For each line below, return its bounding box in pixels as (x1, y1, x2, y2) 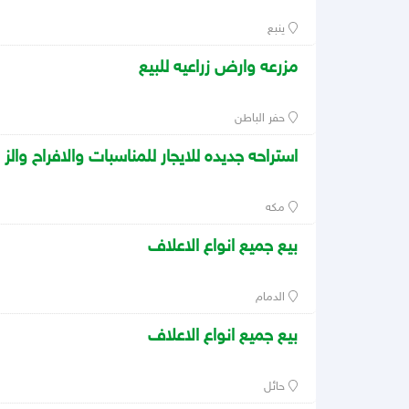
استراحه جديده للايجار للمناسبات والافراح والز (5, 147, 298, 169)
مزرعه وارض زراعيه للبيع (139, 58, 298, 79)
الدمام (256, 290, 289, 306)
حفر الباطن (235, 111, 289, 127)
